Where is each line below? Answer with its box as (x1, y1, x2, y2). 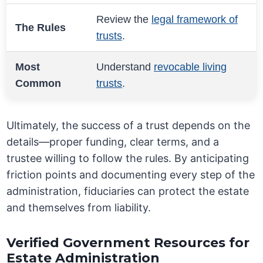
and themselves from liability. (6, 201, 151, 214)
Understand (96, 61, 154, 73)
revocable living (154, 61, 227, 73)
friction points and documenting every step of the (6, 168, 255, 181)
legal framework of (151, 14, 238, 26)
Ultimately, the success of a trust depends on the (6, 119, 251, 132)
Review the (96, 14, 152, 26)
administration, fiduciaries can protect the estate (6, 185, 249, 198)
